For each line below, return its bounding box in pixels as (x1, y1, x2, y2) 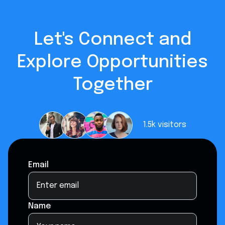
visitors (157, 120, 186, 129)
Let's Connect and (34, 30, 191, 49)
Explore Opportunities (17, 53, 208, 71)
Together (72, 75, 153, 94)
